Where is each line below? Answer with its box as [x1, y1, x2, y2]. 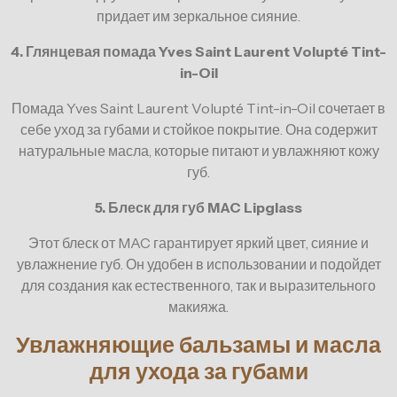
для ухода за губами [89, 358, 308, 385]
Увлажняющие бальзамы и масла [16, 331, 381, 359]
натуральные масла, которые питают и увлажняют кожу [18, 142, 379, 160]
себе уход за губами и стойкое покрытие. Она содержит [19, 121, 378, 139]
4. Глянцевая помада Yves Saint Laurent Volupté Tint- [11, 43, 386, 61]
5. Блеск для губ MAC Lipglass [95, 198, 302, 217]
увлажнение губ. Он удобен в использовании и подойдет [16, 255, 381, 274]
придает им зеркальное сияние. [97, 7, 300, 26]
